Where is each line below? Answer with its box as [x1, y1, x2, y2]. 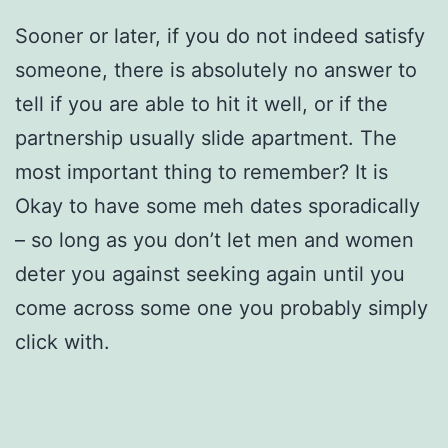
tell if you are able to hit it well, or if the [15, 91, 388, 116]
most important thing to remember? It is [15, 159, 388, 184]
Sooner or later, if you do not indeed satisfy [15, 23, 425, 48]
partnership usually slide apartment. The [15, 125, 397, 150]
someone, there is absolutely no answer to [15, 57, 417, 82]
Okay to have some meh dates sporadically [15, 193, 420, 218]
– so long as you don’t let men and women [15, 227, 414, 252]
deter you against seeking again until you [15, 261, 405, 286]
